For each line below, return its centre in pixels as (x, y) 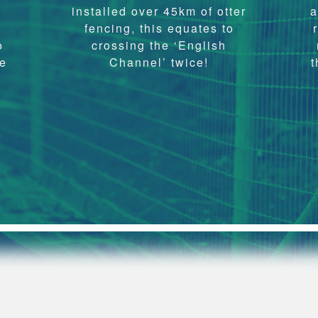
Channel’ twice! (159, 62)
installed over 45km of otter (159, 11)
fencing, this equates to (159, 28)
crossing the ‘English (159, 45)
